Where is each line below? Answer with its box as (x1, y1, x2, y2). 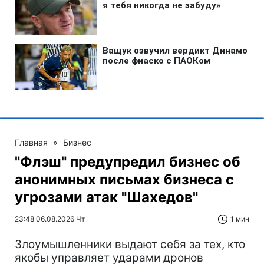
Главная (15, 137, 48, 147)
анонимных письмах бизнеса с (15, 170, 234, 188)
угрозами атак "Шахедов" (15, 188, 198, 206)
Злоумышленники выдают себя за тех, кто (15, 237, 245, 251)
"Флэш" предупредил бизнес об (15, 153, 240, 170)
